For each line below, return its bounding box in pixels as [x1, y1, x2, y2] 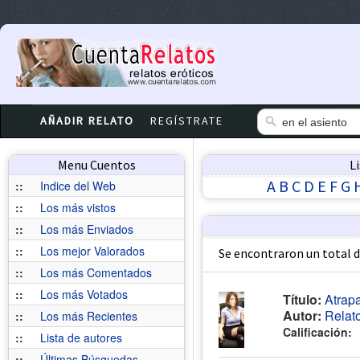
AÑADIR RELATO [40, 113, 134, 128]
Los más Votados [40, 286, 128, 302]
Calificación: [283, 324, 352, 340]
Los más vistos [40, 199, 116, 215]
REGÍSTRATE [150, 113, 223, 128]
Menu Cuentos [57, 157, 136, 173]
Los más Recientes [40, 308, 137, 324]
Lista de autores [40, 329, 122, 346]
